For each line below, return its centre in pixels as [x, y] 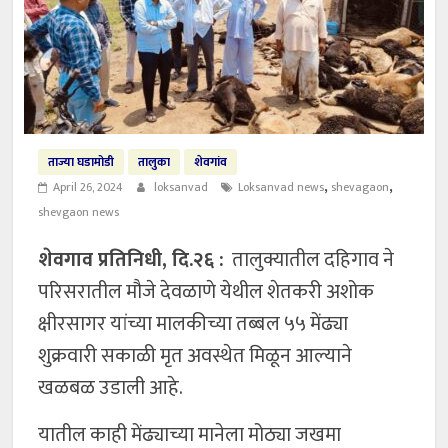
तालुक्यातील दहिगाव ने [309, 260]
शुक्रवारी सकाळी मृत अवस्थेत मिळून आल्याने [195, 356]
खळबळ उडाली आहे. [111, 388]
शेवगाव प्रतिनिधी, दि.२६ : [131, 260]
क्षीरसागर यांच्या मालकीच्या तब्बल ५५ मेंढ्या [193, 324]
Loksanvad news [281, 187]
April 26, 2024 [88, 187]
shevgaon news [79, 212]
